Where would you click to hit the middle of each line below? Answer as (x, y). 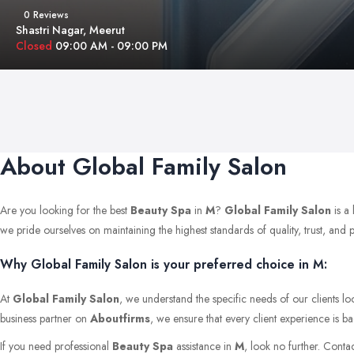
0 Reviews (46, 15)
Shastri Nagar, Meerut (70, 30)
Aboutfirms (120, 318)
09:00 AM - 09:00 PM (111, 46)
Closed (36, 46)
